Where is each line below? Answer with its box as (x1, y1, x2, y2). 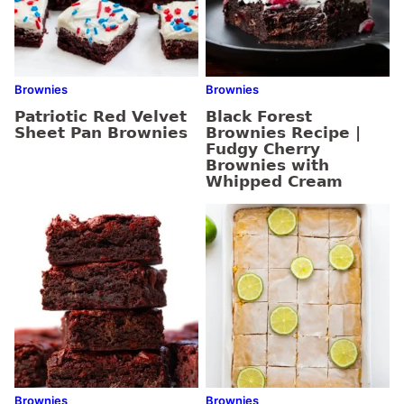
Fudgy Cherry (206, 140, 320, 158)
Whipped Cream (206, 172, 343, 190)
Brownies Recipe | (206, 124, 361, 142)
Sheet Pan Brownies (14, 124, 188, 142)
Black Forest (206, 107, 312, 125)
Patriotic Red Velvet (14, 107, 187, 125)
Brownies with (206, 156, 329, 174)
